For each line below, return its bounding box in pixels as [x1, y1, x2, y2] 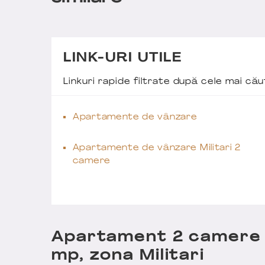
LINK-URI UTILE [63, 52, 182, 64]
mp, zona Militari [51, 249, 205, 263]
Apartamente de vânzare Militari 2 [72, 144, 241, 153]
